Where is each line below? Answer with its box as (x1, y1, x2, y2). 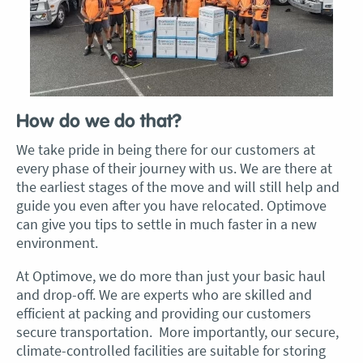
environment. (16, 233, 98, 252)
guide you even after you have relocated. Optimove (16, 196, 327, 215)
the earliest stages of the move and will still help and (16, 177, 340, 196)
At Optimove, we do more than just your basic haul (16, 267, 326, 285)
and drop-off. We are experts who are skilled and (16, 285, 312, 304)
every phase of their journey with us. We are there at (16, 159, 332, 177)
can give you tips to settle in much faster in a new (16, 215, 317, 233)
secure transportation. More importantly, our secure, (16, 322, 339, 341)
